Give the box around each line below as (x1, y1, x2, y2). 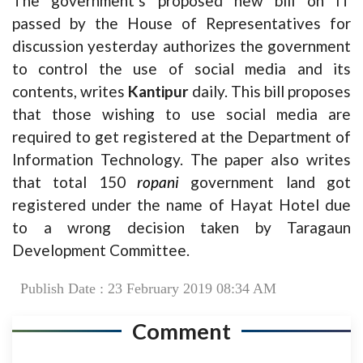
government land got (190, 172, 352, 191)
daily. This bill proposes (192, 81, 351, 100)
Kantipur (128, 81, 192, 100)
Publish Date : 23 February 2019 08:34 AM (20, 280, 276, 297)
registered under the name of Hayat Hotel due (12, 194, 351, 214)
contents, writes (12, 81, 128, 100)
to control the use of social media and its (12, 58, 351, 78)
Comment (132, 317, 231, 344)
